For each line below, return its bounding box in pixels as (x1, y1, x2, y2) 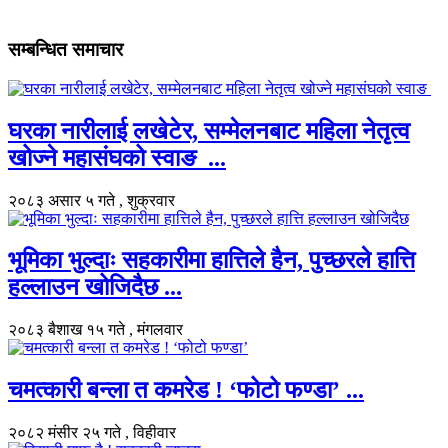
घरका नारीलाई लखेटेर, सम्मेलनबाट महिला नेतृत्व (8, 117, 410, 144)
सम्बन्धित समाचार (8, 38, 123, 60)
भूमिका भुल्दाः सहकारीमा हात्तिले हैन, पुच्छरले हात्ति (8, 247, 415, 274)
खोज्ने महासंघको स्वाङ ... (8, 144, 226, 171)
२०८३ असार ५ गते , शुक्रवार (8, 191, 175, 209)
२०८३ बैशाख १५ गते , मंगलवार (8, 321, 183, 339)
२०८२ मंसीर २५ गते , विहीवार (8, 424, 176, 442)
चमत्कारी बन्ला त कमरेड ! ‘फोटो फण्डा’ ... (8, 377, 364, 404)
